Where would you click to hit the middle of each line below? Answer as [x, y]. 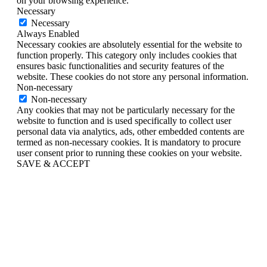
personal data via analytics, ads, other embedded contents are [131, 131]
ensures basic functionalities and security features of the [120, 66]
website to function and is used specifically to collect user [124, 120]
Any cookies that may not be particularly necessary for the [126, 110]
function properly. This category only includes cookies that [127, 55]
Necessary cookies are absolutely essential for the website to [129, 44]
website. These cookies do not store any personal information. [133, 76]
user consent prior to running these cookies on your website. [129, 153]
